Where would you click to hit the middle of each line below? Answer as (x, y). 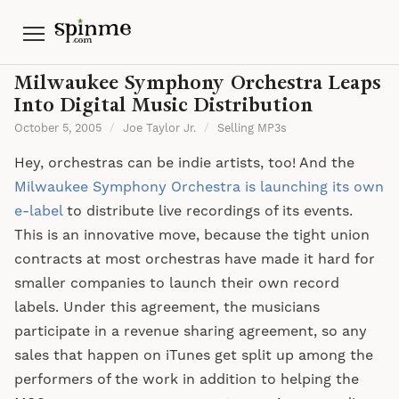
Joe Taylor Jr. (160, 128)
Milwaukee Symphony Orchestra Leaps (197, 82)
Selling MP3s (252, 128)
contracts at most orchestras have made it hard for (195, 259)
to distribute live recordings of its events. (208, 211)
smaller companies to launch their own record (177, 283)
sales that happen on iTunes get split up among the (194, 355)
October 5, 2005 (60, 128)
